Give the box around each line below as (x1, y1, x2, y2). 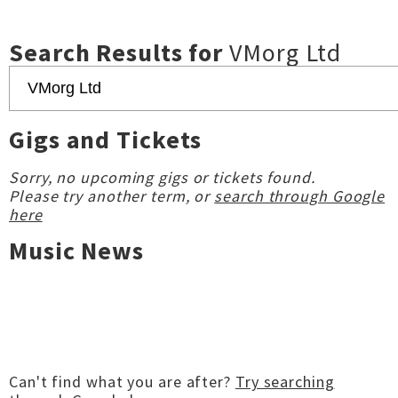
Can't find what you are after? (9, 371, 235, 392)
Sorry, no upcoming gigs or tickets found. (9, 167, 315, 187)
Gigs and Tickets (9, 123, 203, 155)
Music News (9, 235, 144, 267)
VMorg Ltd (229, 36, 342, 68)
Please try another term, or (9, 186, 215, 206)
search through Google (214, 186, 386, 206)
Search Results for (9, 36, 230, 68)
